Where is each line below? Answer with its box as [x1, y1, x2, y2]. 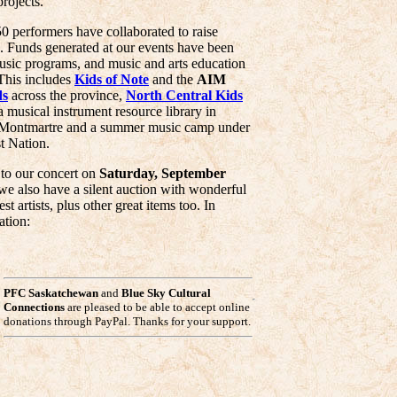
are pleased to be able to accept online [65, 300, 250, 314]
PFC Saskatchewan [4, 286, 98, 300]
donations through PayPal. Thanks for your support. [4, 315, 251, 328]
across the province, [8, 88, 126, 103]
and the [149, 72, 197, 87]
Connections [4, 300, 65, 314]
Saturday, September [99, 166, 226, 181]
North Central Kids [126, 88, 243, 103]
